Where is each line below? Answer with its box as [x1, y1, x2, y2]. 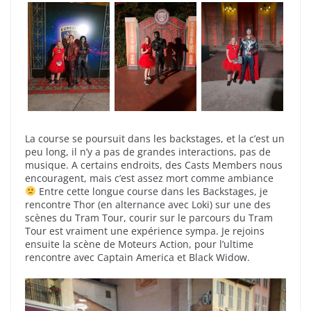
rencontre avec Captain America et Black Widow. [25, 250, 250, 264]
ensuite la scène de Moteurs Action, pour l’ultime [25, 237, 253, 251]
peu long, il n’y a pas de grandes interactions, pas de [25, 144, 271, 158]
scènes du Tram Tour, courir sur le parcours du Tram [25, 210, 273, 224]
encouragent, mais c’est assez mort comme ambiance [25, 171, 274, 185]
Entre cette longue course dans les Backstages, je [35, 184, 268, 198]
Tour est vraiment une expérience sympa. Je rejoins [25, 224, 264, 237]
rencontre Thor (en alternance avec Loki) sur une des [25, 197, 271, 211]
